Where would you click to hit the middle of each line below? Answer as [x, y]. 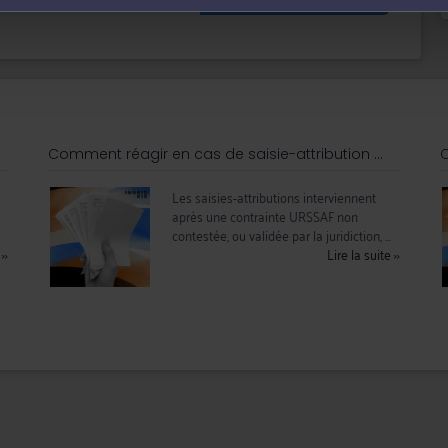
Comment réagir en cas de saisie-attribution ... [215, 154]
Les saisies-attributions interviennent [273, 196]
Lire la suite [361, 253]
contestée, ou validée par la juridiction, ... [281, 234]
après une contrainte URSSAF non [264, 215]
